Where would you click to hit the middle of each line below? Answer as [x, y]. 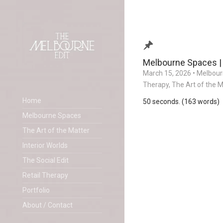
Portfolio [36, 190]
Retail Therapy [45, 175]
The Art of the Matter [56, 130]
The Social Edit [46, 160]
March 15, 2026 [167, 73]
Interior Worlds [45, 145]
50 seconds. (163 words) [181, 102]
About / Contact [48, 205]
